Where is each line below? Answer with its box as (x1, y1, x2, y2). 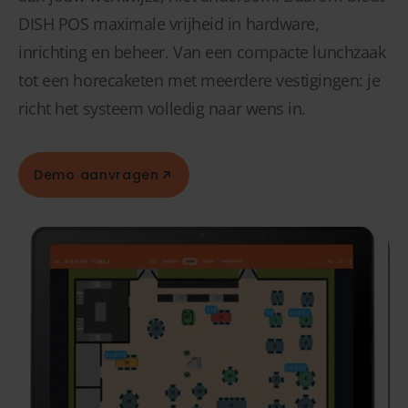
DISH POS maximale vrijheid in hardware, (18, 13, 320, 35)
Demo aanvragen (34, 165, 159, 184)
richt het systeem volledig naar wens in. (18, 97, 306, 119)
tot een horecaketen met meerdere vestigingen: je (18, 69, 381, 91)
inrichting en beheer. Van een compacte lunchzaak (18, 41, 386, 63)
